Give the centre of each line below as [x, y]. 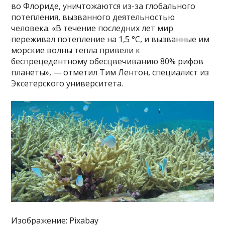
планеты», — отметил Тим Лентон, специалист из [110, 72]
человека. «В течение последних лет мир [92, 28]
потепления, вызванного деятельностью [93, 17]
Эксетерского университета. [67, 83]
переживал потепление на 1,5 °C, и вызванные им [110, 39]
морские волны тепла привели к [76, 50]
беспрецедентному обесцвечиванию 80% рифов [107, 61]
